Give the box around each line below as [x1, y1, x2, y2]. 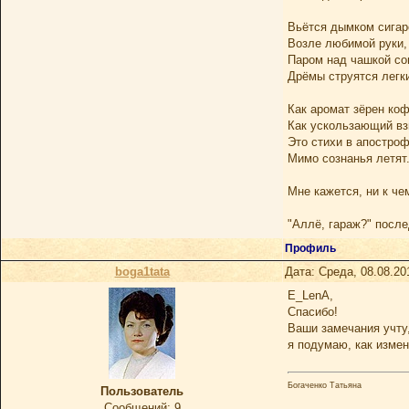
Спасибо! [288, 305, 338, 319]
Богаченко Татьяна [288, 380, 362, 390]
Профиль [285, 242, 339, 255]
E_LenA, [288, 288, 333, 302]
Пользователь [100, 384, 184, 398]
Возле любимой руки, [288, 37, 407, 50]
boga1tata [114, 265, 170, 278]
